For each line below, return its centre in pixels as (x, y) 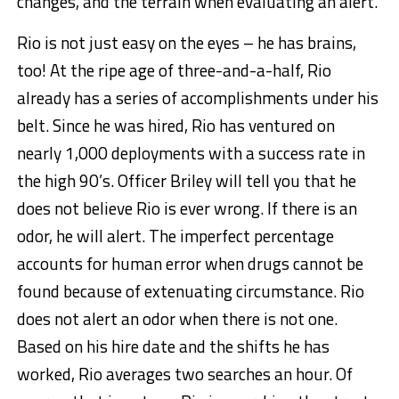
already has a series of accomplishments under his (197, 98)
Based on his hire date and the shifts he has (173, 346)
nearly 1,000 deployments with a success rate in (191, 153)
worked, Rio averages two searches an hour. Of (184, 374)
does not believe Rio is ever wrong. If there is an (187, 208)
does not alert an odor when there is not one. (177, 319)
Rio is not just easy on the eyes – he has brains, (186, 43)
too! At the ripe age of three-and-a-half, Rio (174, 70)
